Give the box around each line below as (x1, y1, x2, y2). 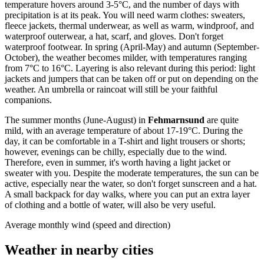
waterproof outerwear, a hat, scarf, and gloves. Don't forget (5, 31, 223, 42)
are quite (204, 115, 239, 126)
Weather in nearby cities (5, 242, 153, 258)
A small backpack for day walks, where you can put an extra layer (5, 189, 250, 200)
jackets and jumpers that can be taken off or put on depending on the (5, 74, 258, 84)
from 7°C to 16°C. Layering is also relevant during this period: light (5, 63, 255, 74)
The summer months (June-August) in (5, 115, 148, 126)
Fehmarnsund (148, 115, 204, 126)
